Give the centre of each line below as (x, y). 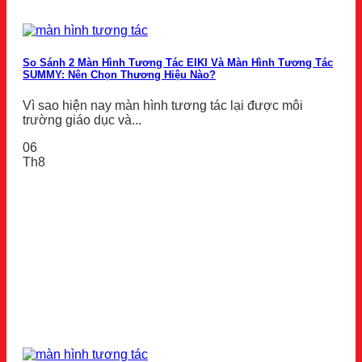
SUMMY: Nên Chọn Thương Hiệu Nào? (119, 74)
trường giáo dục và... (82, 120)
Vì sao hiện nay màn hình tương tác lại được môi (163, 105)
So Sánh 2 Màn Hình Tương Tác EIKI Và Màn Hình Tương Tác (178, 62)
